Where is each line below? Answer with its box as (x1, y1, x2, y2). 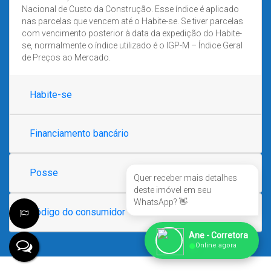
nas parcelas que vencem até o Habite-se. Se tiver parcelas (22, 16, 243, 27)
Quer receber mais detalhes (134, 173, 237, 183)
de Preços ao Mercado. (22, 53, 111, 63)
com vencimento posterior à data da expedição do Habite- (22, 28, 242, 39)
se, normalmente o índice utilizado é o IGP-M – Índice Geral (22, 41, 243, 51)
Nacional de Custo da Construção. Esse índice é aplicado (22, 4, 239, 15)
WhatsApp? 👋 (134, 197, 188, 207)
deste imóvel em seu (134, 185, 211, 195)
